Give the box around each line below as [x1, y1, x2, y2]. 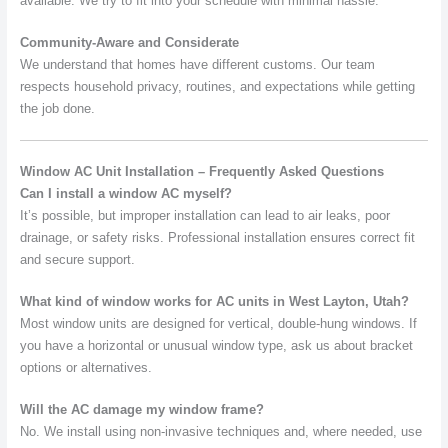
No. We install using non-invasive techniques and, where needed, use [19, 424, 422, 440]
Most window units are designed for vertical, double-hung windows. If [19, 316, 417, 331]
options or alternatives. [19, 360, 152, 375]
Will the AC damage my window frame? [19, 402, 264, 418]
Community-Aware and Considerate [19, 35, 239, 51]
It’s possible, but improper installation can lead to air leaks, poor [19, 207, 390, 223]
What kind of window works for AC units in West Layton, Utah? [19, 294, 409, 309]
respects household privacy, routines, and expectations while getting [19, 79, 415, 95]
